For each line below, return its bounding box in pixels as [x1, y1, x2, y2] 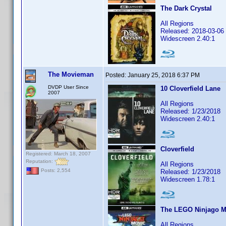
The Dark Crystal [160, 5, 212, 12]
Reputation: [26, 158, 54, 164]
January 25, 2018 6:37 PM [128, 72, 200, 79]
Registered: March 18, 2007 [26, 151, 91, 156]
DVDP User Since [48, 84, 89, 90]
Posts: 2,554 [39, 167, 71, 174]
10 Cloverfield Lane [160, 85, 220, 92]
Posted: [105, 72, 128, 79]
